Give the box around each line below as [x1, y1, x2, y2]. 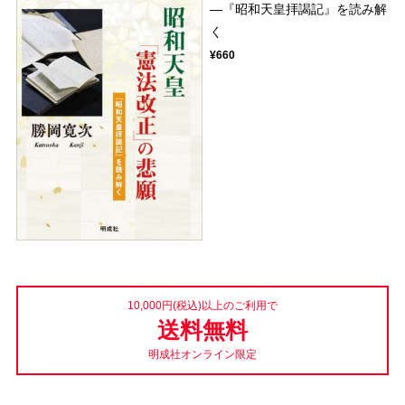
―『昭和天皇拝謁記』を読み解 [210, 2, 388, 17]
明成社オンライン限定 [148, 347, 257, 361]
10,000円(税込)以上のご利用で [127, 298, 278, 312]
